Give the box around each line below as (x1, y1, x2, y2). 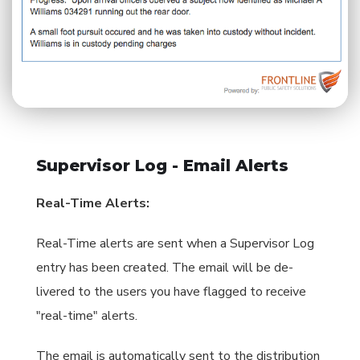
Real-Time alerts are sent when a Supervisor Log (36, 235, 314, 253)
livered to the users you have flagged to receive (36, 283, 306, 301)
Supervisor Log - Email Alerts (36, 156, 288, 176)
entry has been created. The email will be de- (36, 259, 293, 277)
